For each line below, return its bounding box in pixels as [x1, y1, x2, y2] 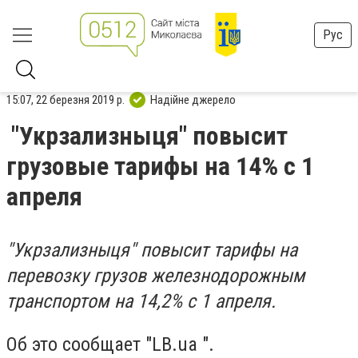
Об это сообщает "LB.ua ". [6, 332, 219, 356]
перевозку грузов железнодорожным [6, 265, 305, 287]
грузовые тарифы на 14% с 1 [6, 151, 314, 181]
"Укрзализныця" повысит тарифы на [6, 239, 297, 261]
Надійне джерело [150, 92, 236, 107]
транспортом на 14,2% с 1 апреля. [6, 290, 276, 312]
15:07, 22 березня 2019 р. [6, 92, 125, 107]
